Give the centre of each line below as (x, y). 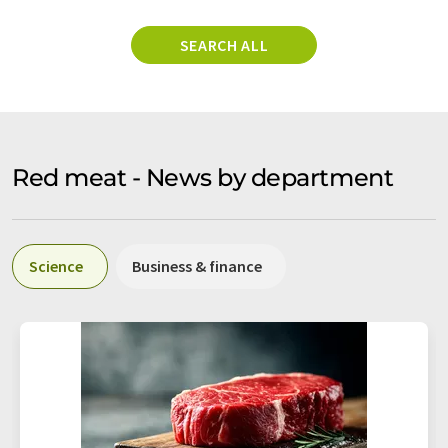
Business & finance (197, 265)
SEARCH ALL (224, 44)
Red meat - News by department (203, 177)
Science (56, 265)
